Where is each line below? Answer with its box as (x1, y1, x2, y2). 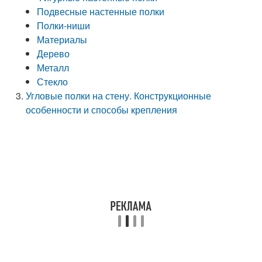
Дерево (37, 47, 70, 60)
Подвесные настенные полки (37, 5, 165, 18)
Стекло (37, 75, 68, 88)
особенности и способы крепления (26, 103, 178, 116)
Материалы (37, 33, 88, 46)
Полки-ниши (37, 19, 91, 32)
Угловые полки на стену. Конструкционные (26, 89, 212, 102)
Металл (37, 61, 70, 74)
